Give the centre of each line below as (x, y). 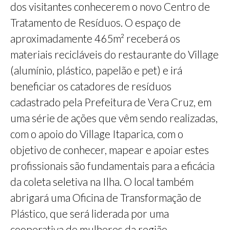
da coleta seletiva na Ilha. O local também (102, 181)
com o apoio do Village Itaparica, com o (97, 133)
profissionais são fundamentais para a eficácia (112, 165)
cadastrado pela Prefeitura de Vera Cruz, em (111, 102)
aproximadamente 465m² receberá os (95, 38)
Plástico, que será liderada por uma (90, 213)
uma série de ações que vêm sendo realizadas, (114, 118)
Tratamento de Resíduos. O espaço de (95, 22)
